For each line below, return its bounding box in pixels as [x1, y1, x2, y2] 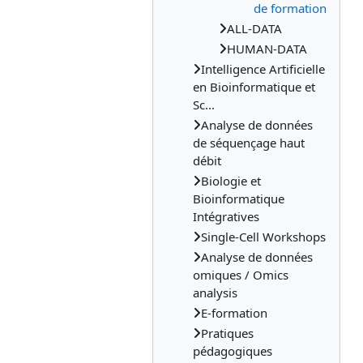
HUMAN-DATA [227, 41, 307, 57]
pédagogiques [193, 343, 272, 359]
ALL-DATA [227, 20, 282, 36]
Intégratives [193, 208, 259, 224]
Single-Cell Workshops [201, 228, 326, 245]
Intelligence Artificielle [201, 61, 325, 77]
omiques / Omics [193, 267, 288, 283]
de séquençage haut [193, 135, 305, 151]
